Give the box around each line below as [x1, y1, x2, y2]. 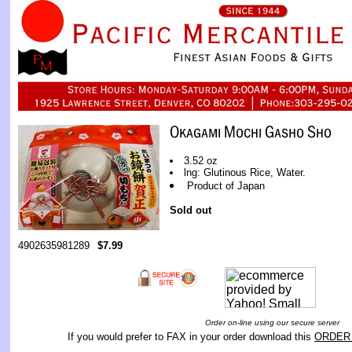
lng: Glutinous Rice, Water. [184, 167, 306, 178]
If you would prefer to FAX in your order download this [68, 331, 314, 343]
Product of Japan [187, 180, 265, 192]
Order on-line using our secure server [204, 318, 339, 327]
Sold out [170, 204, 211, 216]
